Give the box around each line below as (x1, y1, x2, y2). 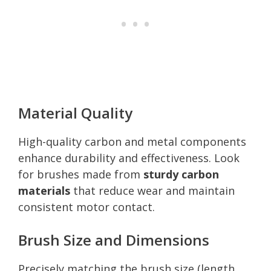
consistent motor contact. (18, 199, 155, 214)
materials (18, 183, 70, 198)
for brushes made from (18, 166, 143, 181)
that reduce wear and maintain (70, 183, 235, 198)
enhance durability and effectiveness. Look (18, 150, 240, 165)
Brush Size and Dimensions (18, 229, 209, 250)
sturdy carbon (143, 166, 219, 181)
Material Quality (18, 102, 132, 123)
